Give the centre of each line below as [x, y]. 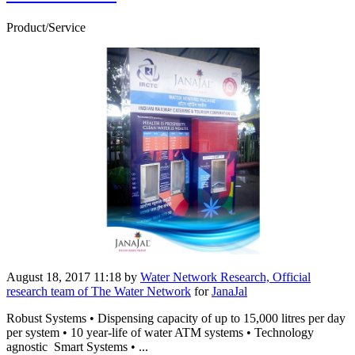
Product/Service [46, 27]
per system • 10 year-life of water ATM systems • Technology [160, 332]
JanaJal [229, 291]
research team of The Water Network [99, 291]
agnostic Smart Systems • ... [77, 346]
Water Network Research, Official [225, 277]
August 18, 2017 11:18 [64, 277]
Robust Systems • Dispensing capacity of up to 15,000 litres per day [176, 318]
